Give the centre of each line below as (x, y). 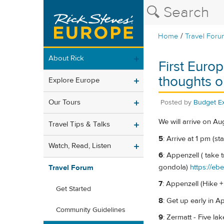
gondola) (174, 167)
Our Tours (64, 102)
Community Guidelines (91, 210)
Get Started (73, 189)
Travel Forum (71, 168)
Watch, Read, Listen (80, 146)
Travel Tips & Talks (79, 124)
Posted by (177, 102)
